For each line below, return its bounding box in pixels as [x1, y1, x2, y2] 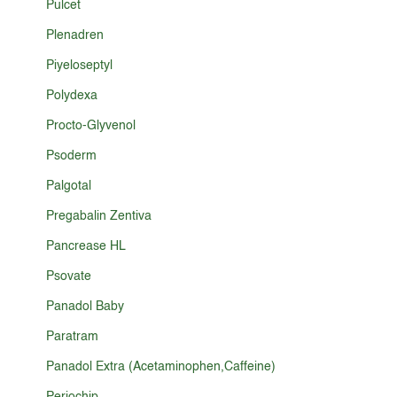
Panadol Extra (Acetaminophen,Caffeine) [46, 361, 276, 373]
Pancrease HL [46, 240, 127, 253]
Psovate [46, 270, 92, 283]
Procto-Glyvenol [46, 120, 136, 132]
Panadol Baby [46, 300, 125, 313]
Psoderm [46, 150, 97, 162]
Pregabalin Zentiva [46, 210, 152, 222]
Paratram [46, 331, 99, 343]
